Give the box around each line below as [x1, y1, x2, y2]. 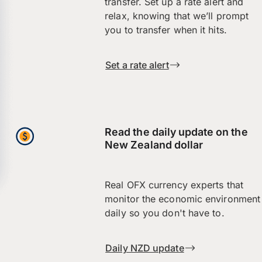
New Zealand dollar [105, 139, 204, 151]
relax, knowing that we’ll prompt [105, 10, 249, 22]
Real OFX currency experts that [105, 179, 243, 191]
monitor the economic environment [105, 193, 261, 205]
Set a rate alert [105, 59, 169, 71]
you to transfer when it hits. [105, 24, 227, 36]
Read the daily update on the [105, 126, 248, 139]
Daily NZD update [105, 242, 184, 254]
